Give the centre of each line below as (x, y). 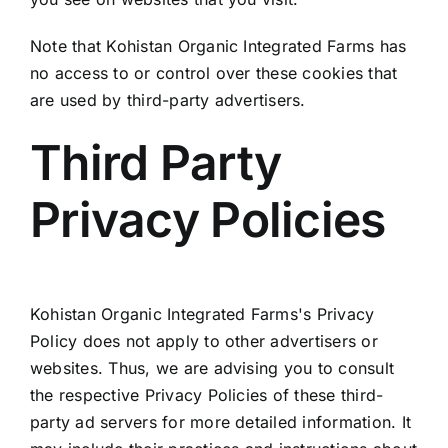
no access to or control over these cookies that (213, 73)
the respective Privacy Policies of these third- (206, 394)
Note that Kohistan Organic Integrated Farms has (218, 46)
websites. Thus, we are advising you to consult (212, 367)
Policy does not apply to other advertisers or (203, 340)
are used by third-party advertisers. (167, 100)
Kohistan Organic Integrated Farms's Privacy (202, 313)
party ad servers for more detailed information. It (220, 421)
